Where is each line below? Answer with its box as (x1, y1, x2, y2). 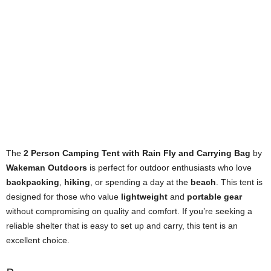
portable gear (187, 192, 242, 202)
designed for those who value (6, 192, 121, 202)
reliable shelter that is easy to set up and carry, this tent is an (6, 221, 238, 231)
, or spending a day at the (90, 177, 191, 188)
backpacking (6, 177, 59, 188)
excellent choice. (6, 235, 70, 246)
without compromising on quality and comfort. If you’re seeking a (6, 206, 252, 217)
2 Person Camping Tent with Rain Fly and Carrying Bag (24, 148, 250, 158)
